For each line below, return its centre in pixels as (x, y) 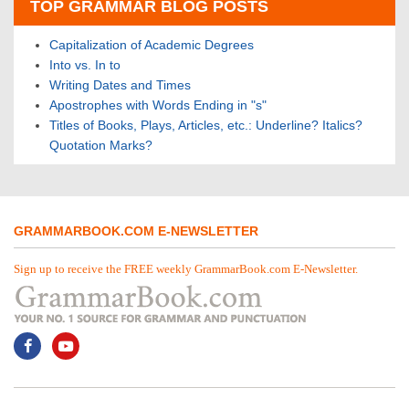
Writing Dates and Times (120, 84)
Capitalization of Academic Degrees (152, 44)
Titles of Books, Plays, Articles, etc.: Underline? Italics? (206, 125)
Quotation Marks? (101, 145)
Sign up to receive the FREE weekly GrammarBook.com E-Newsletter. (186, 268)
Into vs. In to (85, 64)
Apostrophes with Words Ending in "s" (158, 105)
